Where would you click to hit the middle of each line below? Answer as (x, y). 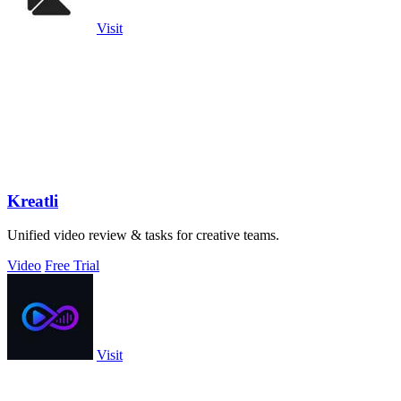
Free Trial (72, 266)
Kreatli (33, 200)
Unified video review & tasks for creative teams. (143, 235)
